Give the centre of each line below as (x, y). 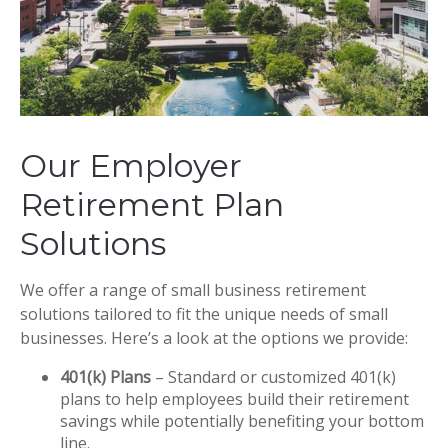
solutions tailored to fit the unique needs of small (204, 314)
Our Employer (131, 166)
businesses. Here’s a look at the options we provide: (214, 338)
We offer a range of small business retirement (193, 290)
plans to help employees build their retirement (234, 399)
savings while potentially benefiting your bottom (242, 421)
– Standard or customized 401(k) (273, 377)
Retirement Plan (152, 205)
